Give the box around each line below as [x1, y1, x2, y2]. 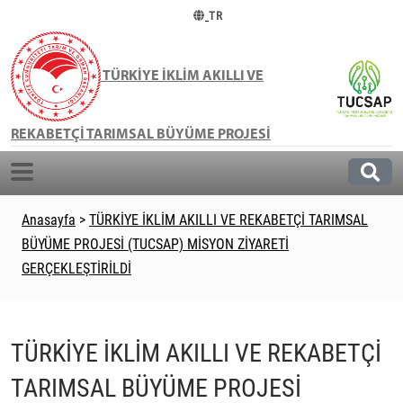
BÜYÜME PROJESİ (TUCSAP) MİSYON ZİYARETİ [22, 236, 289, 253]
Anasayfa [22, 211, 76, 228]
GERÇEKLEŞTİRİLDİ [22, 260, 131, 277]
